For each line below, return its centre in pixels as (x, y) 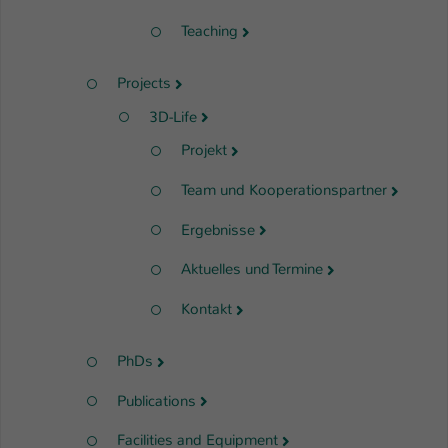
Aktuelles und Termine (252, 269)
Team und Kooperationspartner (284, 190)
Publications (156, 400)
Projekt (204, 150)
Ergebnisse (218, 229)
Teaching (209, 31)
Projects (144, 82)
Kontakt (206, 309)
